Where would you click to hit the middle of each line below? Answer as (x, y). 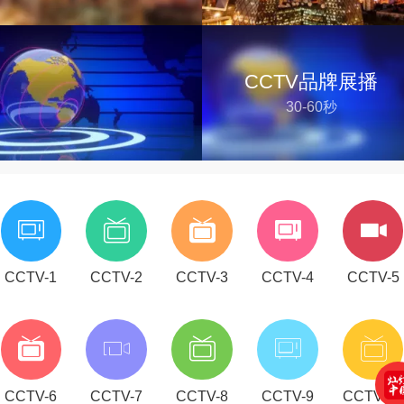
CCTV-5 (373, 278)
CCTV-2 (117, 278)
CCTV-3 (202, 278)
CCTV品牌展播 (312, 82)
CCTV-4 (287, 278)
